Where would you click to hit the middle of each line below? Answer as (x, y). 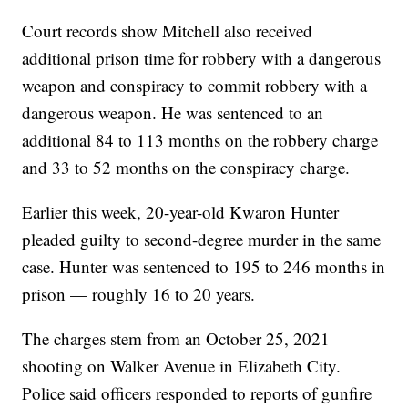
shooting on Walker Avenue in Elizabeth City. (182, 366)
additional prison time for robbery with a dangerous (202, 58)
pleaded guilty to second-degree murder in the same (202, 240)
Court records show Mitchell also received (168, 31)
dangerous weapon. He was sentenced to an (173, 113)
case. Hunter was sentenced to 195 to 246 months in (204, 267)
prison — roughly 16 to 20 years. (139, 294)
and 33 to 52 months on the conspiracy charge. (186, 168)
